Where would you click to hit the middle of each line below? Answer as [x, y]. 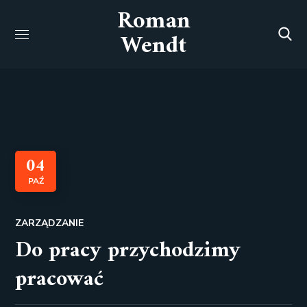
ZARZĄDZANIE [50, 223]
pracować [60, 280]
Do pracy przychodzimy [128, 251]
